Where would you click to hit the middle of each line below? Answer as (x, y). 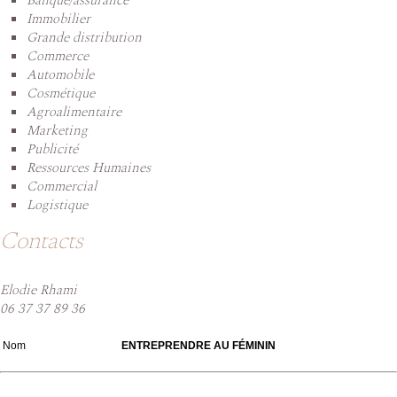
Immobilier (58, 19)
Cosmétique (61, 94)
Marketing (57, 131)
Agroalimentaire (74, 113)
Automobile (60, 75)
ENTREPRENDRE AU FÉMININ (198, 346)
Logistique (57, 206)
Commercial (62, 187)
